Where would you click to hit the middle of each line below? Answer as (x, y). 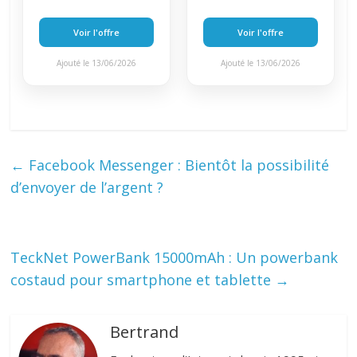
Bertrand (145, 332)
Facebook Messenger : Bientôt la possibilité (177, 165)
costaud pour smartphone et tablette (143, 280)
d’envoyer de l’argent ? (87, 188)
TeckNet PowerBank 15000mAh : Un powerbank (175, 258)
